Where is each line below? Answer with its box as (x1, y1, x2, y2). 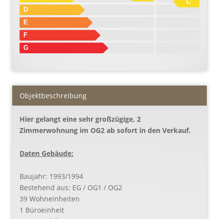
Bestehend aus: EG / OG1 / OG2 (20, 182, 122, 192)
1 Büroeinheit (20, 205, 64, 215)
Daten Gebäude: (20, 148, 73, 158)
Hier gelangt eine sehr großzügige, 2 (20, 114, 141, 124)
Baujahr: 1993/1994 (20, 171, 83, 181)
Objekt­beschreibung (20, 90, 87, 100)
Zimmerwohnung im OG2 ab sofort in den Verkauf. (20, 125, 193, 135)
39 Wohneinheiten (20, 194, 80, 203)
